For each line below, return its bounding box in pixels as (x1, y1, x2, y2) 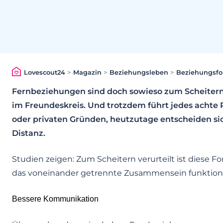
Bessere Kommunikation (12, 195, 99, 204)
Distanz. (12, 128, 45, 138)
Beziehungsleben (109, 69, 168, 77)
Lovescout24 (23, 69, 65, 77)
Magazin (73, 69, 102, 77)
